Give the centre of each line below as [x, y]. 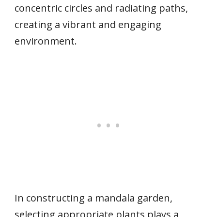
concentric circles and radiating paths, [101, 8]
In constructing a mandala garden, [93, 198]
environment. [46, 41]
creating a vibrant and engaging [88, 24]
